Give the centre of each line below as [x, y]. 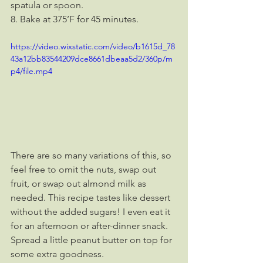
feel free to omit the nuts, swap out [85, 169]
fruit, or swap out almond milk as [80, 183]
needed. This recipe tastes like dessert [92, 197]
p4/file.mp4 [31, 71]
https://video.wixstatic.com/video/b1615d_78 [93, 46]
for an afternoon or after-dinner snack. [90, 225]
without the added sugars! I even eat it [92, 211]
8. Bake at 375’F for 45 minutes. [75, 19]
